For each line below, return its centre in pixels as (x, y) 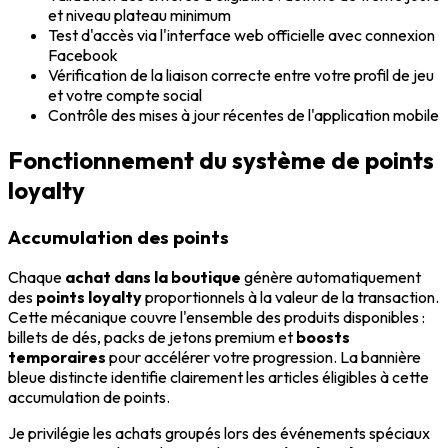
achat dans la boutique (153, 277)
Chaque (36, 277)
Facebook (83, 54)
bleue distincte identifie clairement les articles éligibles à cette (218, 377)
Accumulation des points (118, 236)
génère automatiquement (331, 277)
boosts (323, 337)
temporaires (57, 357)
